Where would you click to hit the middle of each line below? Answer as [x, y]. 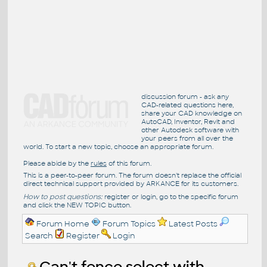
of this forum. [129, 163]
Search [39, 235]
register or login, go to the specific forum [170, 196]
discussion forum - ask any [185, 96]
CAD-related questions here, [187, 105]
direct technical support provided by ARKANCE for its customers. [131, 183]
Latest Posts [193, 223]
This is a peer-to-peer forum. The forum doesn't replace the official [132, 175]
